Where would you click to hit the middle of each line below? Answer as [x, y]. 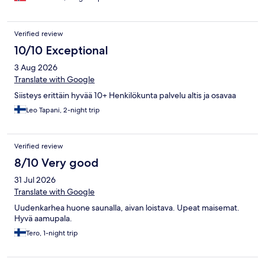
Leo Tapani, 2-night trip [63, 110]
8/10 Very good [56, 163]
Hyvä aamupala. [43, 219]
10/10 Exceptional [61, 51]
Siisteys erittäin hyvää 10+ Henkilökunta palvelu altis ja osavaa [125, 96]
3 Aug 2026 [36, 68]
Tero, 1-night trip [52, 233]
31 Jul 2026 [35, 180]
